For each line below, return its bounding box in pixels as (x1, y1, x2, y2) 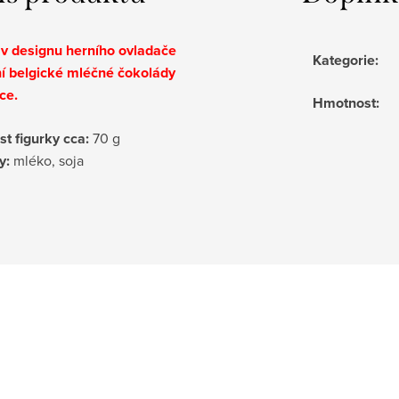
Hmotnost (313, 92, 376, 113)
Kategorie (313, 49, 375, 70)
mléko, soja (10, 150, 84, 170)
